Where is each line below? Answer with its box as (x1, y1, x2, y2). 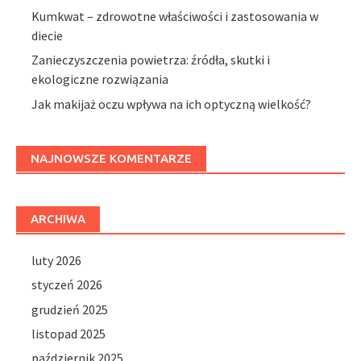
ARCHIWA (31, 211, 85, 226)
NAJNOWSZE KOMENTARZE (31, 151, 192, 165)
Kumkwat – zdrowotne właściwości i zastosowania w (31, 8, 319, 25)
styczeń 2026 (31, 276, 103, 293)
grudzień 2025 (31, 301, 109, 317)
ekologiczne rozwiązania (31, 71, 169, 88)
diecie (31, 27, 64, 44)
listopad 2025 (31, 325, 106, 342)
